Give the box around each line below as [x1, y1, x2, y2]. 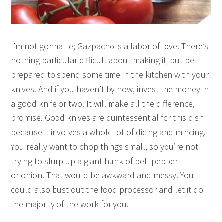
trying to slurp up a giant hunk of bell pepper [11, 155, 178, 166]
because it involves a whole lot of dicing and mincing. [11, 126, 206, 138]
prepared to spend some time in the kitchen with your [11, 68, 209, 80]
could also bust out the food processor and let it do [11, 183, 204, 195]
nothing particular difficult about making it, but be [11, 54, 195, 66]
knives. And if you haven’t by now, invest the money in [11, 83, 209, 95]
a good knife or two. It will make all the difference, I [11, 97, 200, 109]
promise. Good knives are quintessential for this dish [11, 111, 204, 123]
